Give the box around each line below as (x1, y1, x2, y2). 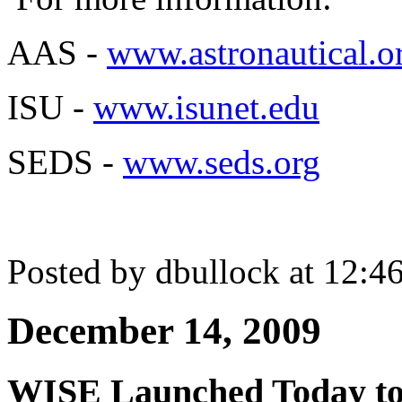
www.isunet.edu (93, 87, 319, 127)
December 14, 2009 (7, 310, 321, 353)
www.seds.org (123, 142, 320, 181)
